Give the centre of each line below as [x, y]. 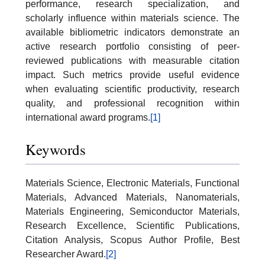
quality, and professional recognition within [132, 103]
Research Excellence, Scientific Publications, [132, 226]
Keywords [56, 149]
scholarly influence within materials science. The [132, 18]
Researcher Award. [66, 254]
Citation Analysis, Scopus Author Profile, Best [132, 240]
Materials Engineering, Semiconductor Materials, [132, 212]
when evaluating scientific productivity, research [132, 89]
